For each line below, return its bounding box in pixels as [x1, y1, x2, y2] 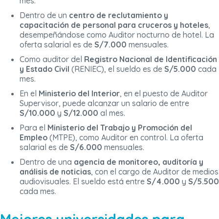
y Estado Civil [20, 64, 71, 74]
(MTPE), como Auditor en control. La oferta [47, 132, 203, 142]
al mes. [98, 108, 125, 118]
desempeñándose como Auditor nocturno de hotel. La [20, 29, 214, 40]
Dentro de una [20, 156, 72, 167]
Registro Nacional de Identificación [84, 54, 217, 64]
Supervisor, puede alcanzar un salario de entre [20, 98, 189, 108]
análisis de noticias [20, 166, 91, 176]
